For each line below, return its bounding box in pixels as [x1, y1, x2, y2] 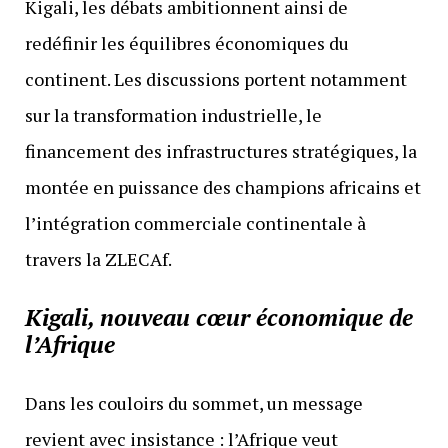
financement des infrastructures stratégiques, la [24, 139, 417, 164]
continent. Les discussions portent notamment [24, 67, 407, 92]
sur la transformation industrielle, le [24, 103, 322, 128]
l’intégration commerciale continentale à [24, 211, 366, 236]
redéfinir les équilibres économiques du [24, 31, 349, 56]
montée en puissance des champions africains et [24, 175, 421, 200]
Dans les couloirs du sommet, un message [24, 391, 363, 416]
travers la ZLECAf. [24, 247, 172, 272]
